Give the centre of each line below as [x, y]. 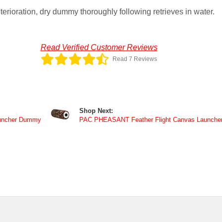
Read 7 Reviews [135, 59]
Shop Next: [96, 111]
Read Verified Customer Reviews [99, 48]
